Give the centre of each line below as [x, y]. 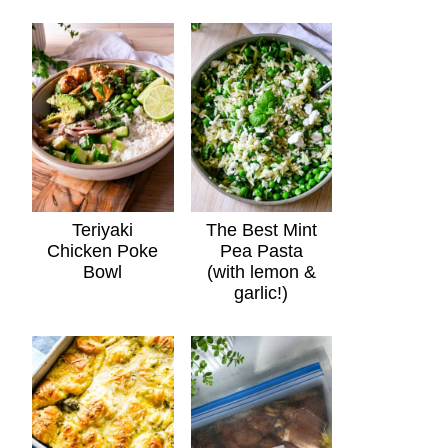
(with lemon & [261, 271]
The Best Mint [261, 229]
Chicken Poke [103, 250]
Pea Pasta [261, 250]
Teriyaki [103, 229]
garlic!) [261, 292]
